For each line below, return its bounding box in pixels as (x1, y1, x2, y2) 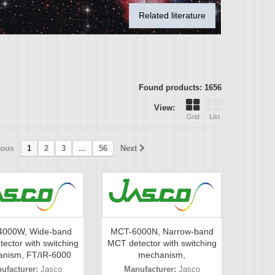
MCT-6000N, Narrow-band (110, 227, 214, 237)
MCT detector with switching (107, 238, 217, 249)
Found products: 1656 (139, 83, 222, 92)
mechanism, (138, 250, 185, 260)
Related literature (139, 10, 206, 20)
